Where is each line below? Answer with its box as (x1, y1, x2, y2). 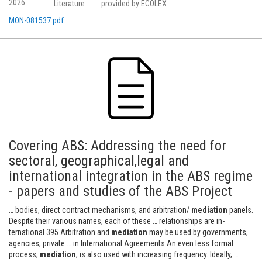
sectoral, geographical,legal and (9, 153, 189, 169)
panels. (227, 205, 253, 215)
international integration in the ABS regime (9, 168, 253, 184)
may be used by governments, (147, 227, 248, 237)
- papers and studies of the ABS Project (9, 183, 232, 199)
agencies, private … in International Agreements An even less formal (9, 239, 233, 248)
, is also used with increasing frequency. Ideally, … (76, 250, 239, 259)
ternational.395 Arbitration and (9, 227, 111, 237)
